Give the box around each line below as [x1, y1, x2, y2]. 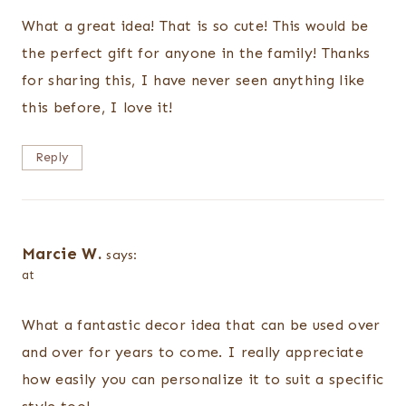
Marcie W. [22, 244, 101, 265]
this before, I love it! [22, 99, 173, 117]
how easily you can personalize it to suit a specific [22, 370, 384, 388]
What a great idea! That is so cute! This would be [22, 17, 369, 35]
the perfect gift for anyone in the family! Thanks [22, 44, 371, 63]
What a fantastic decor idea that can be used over [22, 315, 381, 333]
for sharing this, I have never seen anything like [22, 72, 365, 90]
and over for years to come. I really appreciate [22, 343, 364, 361]
